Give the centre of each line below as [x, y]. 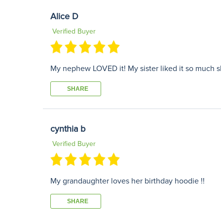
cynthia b [68, 129]
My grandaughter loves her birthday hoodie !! [128, 181]
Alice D [64, 16]
